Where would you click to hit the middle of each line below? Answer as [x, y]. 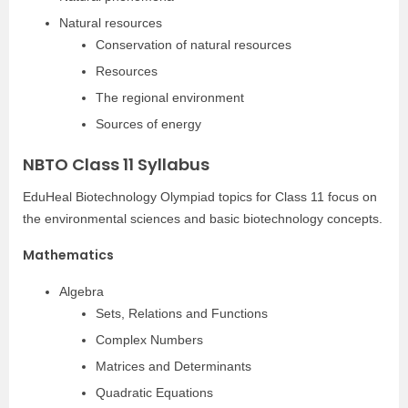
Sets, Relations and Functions [182, 313]
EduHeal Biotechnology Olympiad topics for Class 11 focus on [200, 197]
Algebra [82, 291]
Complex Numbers [149, 340]
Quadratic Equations [154, 393]
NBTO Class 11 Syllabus [116, 164]
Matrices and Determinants [173, 366]
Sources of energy [148, 124]
